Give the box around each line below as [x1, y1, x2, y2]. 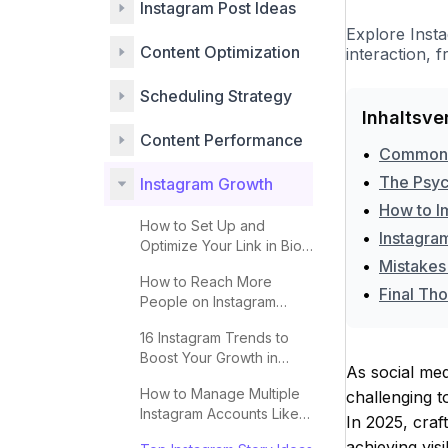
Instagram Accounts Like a [140, 405, 311, 422]
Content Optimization [140, 42, 300, 62]
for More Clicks [140, 257, 241, 274]
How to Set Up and [140, 217, 265, 234]
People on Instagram [140, 293, 276, 310]
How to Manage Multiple [140, 385, 300, 402]
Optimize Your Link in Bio [140, 237, 302, 254]
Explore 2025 [140, 313, 228, 330]
